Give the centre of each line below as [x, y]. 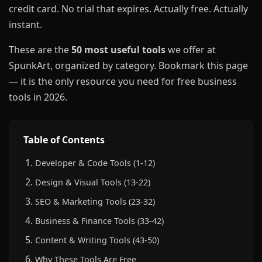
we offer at [191, 50]
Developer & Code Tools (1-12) [95, 163]
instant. [25, 25]
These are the [40, 50]
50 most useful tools [118, 50]
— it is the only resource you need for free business [123, 81]
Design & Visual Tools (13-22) [93, 182]
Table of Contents [64, 140]
